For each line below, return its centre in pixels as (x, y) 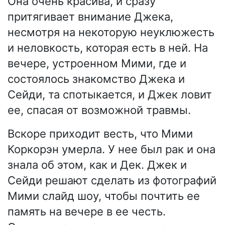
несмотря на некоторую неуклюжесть (111, 32)
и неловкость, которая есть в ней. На (108, 48)
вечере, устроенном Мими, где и (97, 64)
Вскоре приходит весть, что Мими (100, 134)
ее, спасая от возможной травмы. (99, 110)
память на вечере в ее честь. (87, 212)
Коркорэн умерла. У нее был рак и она (111, 149)
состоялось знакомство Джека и (96, 79)
